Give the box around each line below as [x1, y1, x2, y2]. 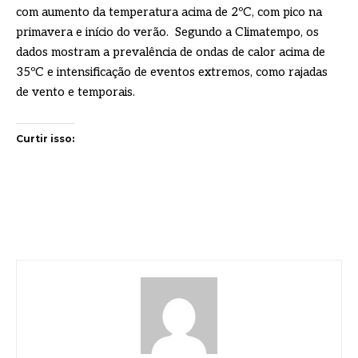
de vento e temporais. [16, 85, 135, 100]
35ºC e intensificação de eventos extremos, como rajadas [16, 65, 328, 80]
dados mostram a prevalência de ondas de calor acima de [16, 45, 325, 60]
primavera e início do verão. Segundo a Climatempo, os [16, 25, 319, 40]
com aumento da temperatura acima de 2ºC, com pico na [16, 5, 322, 20]
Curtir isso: [16, 133, 74, 145]
